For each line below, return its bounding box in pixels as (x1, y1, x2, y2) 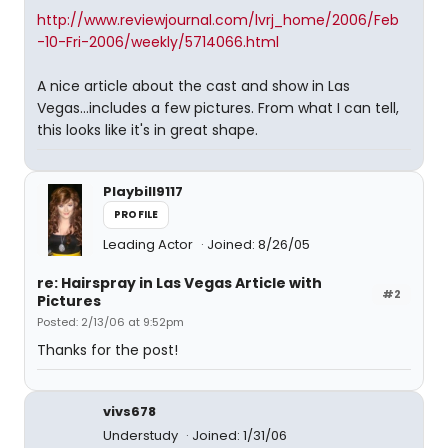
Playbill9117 (103, 182, 183, 201)
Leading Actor (103, 235, 196, 254)
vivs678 (103, 402, 156, 421)
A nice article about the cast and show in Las (37, 76, 350, 96)
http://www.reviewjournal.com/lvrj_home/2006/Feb (37, 10, 399, 30)
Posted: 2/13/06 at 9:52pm (37, 314, 184, 330)
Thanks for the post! (37, 340, 178, 360)
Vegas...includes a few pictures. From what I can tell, (37, 98, 399, 118)
